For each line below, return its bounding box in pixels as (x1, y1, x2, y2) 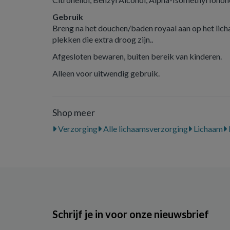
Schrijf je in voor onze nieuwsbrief (52, 207, 209, 220)
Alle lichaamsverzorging (102, 124, 188, 133)
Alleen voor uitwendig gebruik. (52, 68, 160, 78)
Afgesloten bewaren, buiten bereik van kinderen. (52, 51, 222, 61)
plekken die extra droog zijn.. (52, 34, 153, 44)
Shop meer (52, 107, 95, 118)
